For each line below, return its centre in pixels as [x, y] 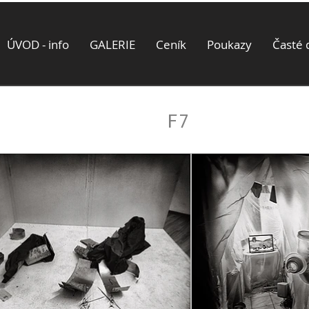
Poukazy [229, 44]
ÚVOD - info [38, 44]
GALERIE [112, 44]
